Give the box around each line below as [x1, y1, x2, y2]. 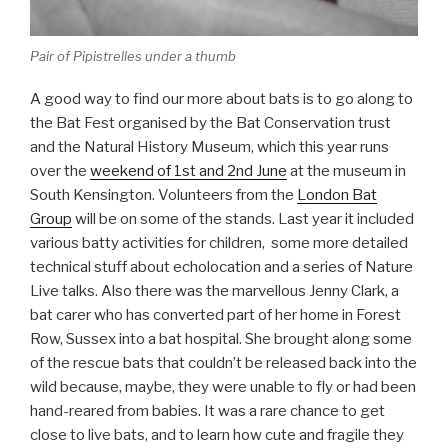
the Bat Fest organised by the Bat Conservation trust [30, 113, 391, 132]
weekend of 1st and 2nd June [90, 161, 287, 180]
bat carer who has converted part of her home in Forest [30, 305, 401, 324]
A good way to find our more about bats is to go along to [30, 89, 413, 108]
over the [30, 161, 90, 180]
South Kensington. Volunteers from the [30, 185, 297, 204]
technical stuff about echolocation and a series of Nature [30, 257, 413, 276]
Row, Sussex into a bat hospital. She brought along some [30, 329, 412, 348]
